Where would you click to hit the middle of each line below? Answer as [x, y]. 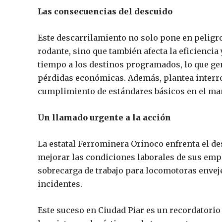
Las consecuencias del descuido [105, 11]
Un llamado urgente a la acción [104, 117]
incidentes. [60, 184]
